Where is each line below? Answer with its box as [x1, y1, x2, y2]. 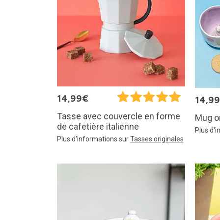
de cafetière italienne [56, 121, 139, 132]
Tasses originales [130, 135, 184, 143]
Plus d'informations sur [56, 135, 130, 143]
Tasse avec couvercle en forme [56, 111, 180, 122]
